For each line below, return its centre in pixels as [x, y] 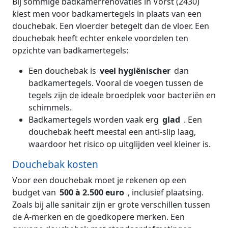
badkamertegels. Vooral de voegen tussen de [116, 83]
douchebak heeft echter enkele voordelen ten [100, 38]
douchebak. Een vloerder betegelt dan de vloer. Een [111, 26]
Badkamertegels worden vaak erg [95, 120]
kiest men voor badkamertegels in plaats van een [107, 14]
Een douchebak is [63, 71]
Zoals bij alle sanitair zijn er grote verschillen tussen [111, 205]
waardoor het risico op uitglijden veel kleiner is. [120, 144]
